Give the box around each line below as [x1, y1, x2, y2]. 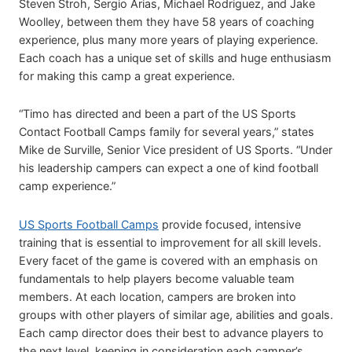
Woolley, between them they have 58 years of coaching [19, 15, 314, 29]
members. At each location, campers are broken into [19, 289, 296, 303]
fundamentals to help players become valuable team [19, 271, 295, 285]
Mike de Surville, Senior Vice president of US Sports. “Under [19, 143, 332, 157]
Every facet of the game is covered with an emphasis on [19, 253, 317, 267]
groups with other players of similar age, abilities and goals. [19, 307, 333, 321]
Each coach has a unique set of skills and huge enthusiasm [19, 51, 332, 65]
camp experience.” [19, 179, 115, 193]
